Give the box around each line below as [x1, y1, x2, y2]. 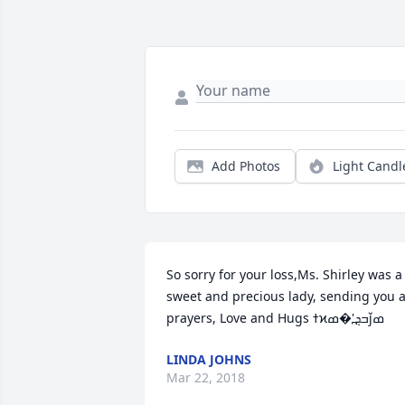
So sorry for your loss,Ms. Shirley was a [166, 266, 402, 284]
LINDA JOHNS [166, 351, 251, 369]
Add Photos [212, 157, 280, 175]
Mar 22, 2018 [166, 369, 245, 387]
